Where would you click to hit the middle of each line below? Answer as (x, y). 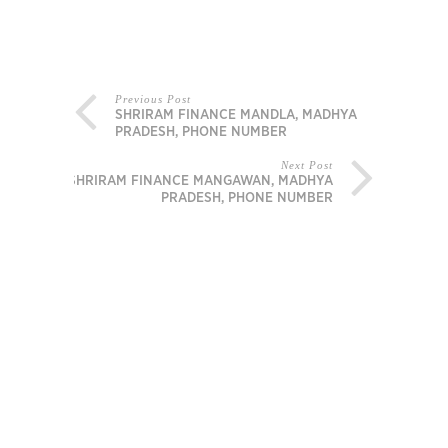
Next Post (307, 165)
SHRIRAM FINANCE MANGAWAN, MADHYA (200, 181)
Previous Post (153, 99)
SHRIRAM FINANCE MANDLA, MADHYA (236, 115)
